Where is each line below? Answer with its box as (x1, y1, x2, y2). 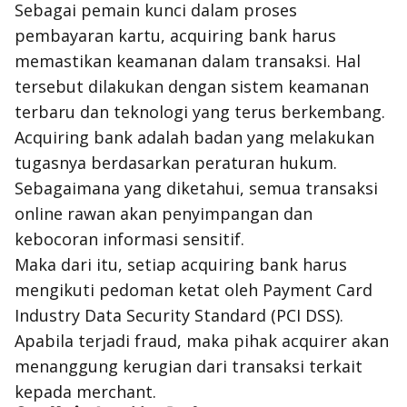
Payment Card (263, 279, 372, 301)
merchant (76, 381, 153, 402)
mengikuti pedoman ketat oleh (15, 279, 263, 301)
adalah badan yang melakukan (133, 126, 374, 148)
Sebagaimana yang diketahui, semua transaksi (15, 177, 378, 199)
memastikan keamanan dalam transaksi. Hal (15, 50, 361, 72)
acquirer (282, 330, 347, 352)
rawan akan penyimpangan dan (67, 203, 313, 224)
